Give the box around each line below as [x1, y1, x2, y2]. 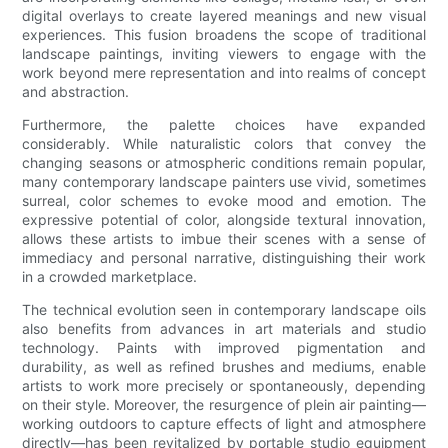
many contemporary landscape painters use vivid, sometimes [22, 173, 426, 191]
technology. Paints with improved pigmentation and [22, 339, 426, 357]
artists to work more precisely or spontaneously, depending [22, 377, 426, 395]
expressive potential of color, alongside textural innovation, [22, 211, 426, 229]
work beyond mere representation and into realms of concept [22, 64, 426, 82]
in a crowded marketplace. [22, 268, 198, 286]
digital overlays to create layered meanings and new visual [22, 7, 426, 25]
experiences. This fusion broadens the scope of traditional [22, 26, 426, 44]
